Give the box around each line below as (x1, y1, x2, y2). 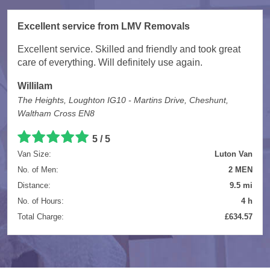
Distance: (17, 180, 51, 190)
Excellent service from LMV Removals (17, 20, 190, 31)
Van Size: (17, 149, 51, 159)
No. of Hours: (17, 196, 64, 206)
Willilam (17, 80, 52, 91)
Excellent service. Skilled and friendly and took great (17, 43, 240, 54)
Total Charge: (17, 212, 64, 221)
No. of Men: (17, 165, 58, 174)
